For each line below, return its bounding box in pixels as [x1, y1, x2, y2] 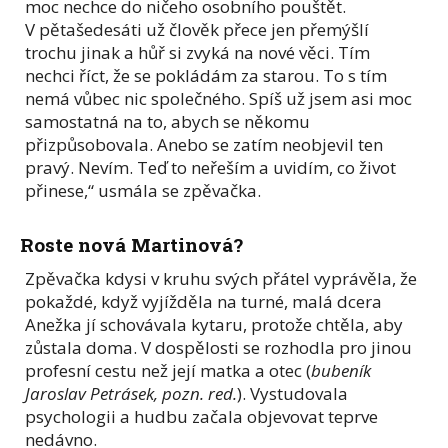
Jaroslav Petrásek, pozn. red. [25, 381, 237, 405]
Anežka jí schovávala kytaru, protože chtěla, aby [25, 312, 403, 336]
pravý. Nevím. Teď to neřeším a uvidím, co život [25, 155, 396, 179]
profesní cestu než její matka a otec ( [25, 358, 311, 382]
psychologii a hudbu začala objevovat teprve [25, 404, 378, 428]
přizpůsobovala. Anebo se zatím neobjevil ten [25, 132, 383, 156]
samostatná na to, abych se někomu [25, 109, 310, 133]
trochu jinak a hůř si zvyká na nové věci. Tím [25, 40, 370, 64]
